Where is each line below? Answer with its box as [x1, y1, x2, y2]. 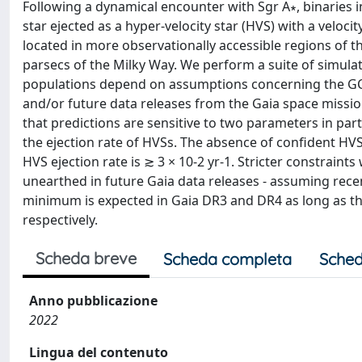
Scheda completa [163, 249, 292, 269]
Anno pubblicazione [29, 292, 158, 309]
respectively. [23, 211, 98, 229]
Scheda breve [36, 248, 137, 268]
